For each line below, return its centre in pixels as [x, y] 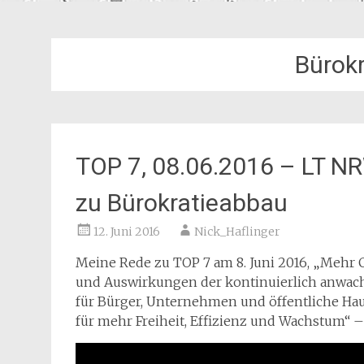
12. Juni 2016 [127, 232]
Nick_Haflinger [237, 232]
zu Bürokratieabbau [182, 203]
